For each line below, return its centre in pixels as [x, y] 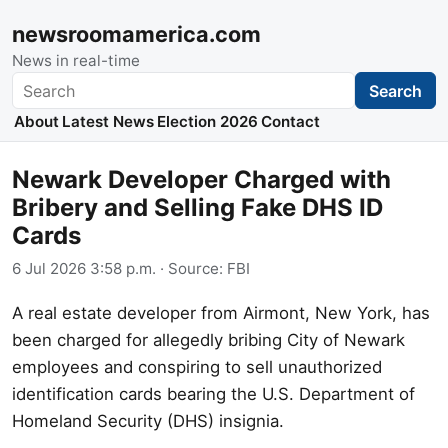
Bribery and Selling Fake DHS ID [197, 208]
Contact [291, 122]
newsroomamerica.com [136, 34]
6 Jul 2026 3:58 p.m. [84, 268]
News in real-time [76, 60]
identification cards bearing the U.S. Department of [213, 393]
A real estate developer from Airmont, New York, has [221, 312]
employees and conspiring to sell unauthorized [197, 366]
